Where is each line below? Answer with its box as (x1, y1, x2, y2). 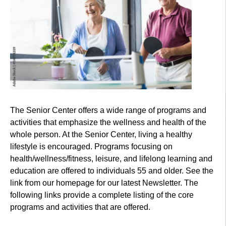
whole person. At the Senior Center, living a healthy (10, 130, 192, 139)
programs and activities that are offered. (10, 203, 150, 212)
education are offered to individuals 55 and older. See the (10, 166, 213, 176)
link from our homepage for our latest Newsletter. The (10, 179, 198, 188)
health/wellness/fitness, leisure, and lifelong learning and (10, 154, 212, 163)
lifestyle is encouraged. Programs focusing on (10, 142, 173, 151)
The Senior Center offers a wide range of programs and (10, 106, 206, 115)
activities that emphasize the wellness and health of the (10, 118, 206, 127)
